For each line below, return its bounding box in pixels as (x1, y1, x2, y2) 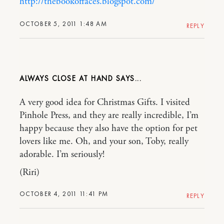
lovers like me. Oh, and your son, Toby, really (19, 135, 188, 147)
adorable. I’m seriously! (19, 148, 104, 160)
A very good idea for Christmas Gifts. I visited (19, 96, 190, 108)
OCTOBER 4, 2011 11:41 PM (19, 189, 108, 198)
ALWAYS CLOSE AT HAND (19, 73, 113, 83)
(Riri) (19, 166, 39, 178)
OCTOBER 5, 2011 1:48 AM (19, 19, 107, 28)
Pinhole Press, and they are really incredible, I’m (19, 109, 198, 121)
